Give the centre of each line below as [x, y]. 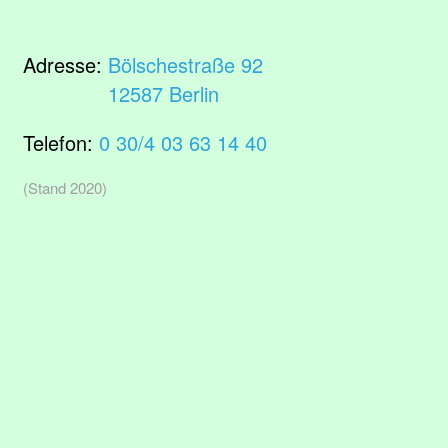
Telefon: [61, 142]
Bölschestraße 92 [185, 64]
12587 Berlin [163, 93]
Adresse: [65, 64]
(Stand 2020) [65, 187]
